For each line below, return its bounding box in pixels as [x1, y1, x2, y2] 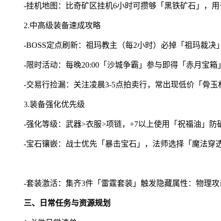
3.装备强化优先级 [24, 100, 85, 109]
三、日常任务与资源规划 [24, 198, 110, 207]
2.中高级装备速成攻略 [24, 21, 101, 30]
